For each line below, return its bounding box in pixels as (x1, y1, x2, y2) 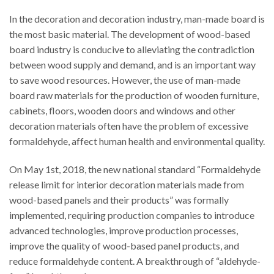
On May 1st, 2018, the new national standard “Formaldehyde (9, 163, 261, 175)
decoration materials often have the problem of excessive (9, 120, 248, 132)
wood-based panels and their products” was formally (9, 193, 229, 206)
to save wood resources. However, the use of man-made (9, 74, 240, 86)
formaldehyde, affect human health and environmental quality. (9, 135, 265, 147)
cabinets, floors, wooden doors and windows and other (9, 105, 235, 117)
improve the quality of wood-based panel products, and (9, 239, 239, 251)
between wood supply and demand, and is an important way (9, 59, 256, 71)
